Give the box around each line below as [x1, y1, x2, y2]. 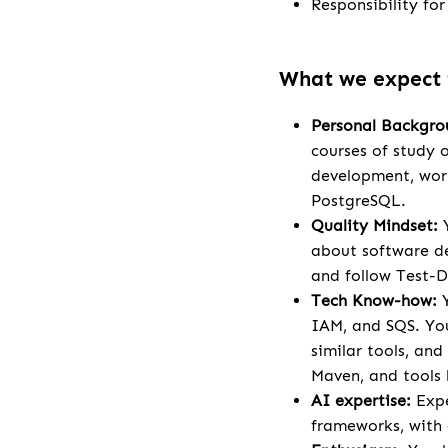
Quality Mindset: [311, 216, 438, 236]
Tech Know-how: [311, 291, 437, 311]
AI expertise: [311, 391, 411, 411]
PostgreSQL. [311, 191, 406, 211]
